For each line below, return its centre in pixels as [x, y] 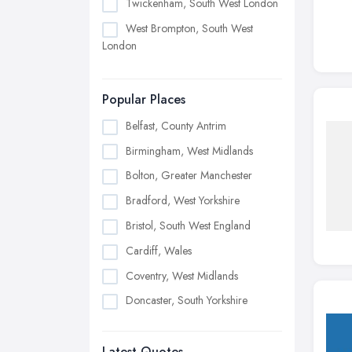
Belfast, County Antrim [176, 125]
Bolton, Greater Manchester [189, 176]
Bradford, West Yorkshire [183, 201]
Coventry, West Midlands [182, 275]
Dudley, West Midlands [178, 326]
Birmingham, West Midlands [189, 150]
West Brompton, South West [189, 29]
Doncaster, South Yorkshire [187, 301]
